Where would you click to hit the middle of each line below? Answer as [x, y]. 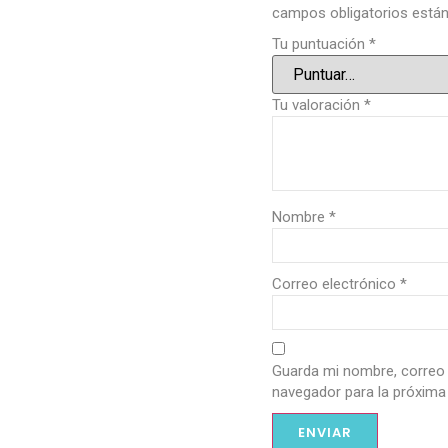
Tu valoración [318, 104]
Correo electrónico [336, 283]
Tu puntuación [320, 44]
